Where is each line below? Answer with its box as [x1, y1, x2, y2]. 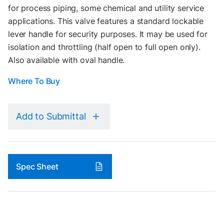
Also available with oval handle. [8, 55, 125, 65]
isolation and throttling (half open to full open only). [8, 42, 200, 52]
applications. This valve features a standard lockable [8, 16, 204, 26]
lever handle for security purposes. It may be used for [8, 29, 207, 39]
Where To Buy [8, 76, 60, 86]
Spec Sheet [16, 161, 58, 171]
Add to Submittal [16, 111, 86, 121]
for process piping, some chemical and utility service [8, 3, 204, 13]
